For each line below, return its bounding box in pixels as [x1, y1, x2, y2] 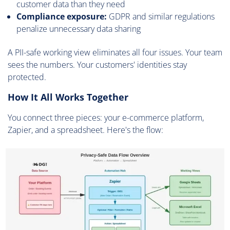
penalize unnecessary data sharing [16, 23, 141, 35]
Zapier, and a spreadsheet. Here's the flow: [8, 124, 163, 136]
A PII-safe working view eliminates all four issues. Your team [8, 47, 222, 59]
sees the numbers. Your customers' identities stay [8, 59, 187, 71]
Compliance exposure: [16, 11, 107, 23]
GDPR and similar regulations [107, 11, 215, 23]
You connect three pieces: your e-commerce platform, [8, 112, 204, 124]
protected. [8, 71, 46, 83]
